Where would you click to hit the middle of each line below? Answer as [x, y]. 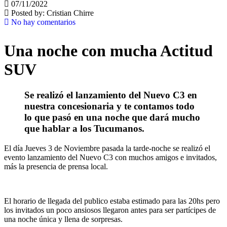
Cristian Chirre [70, 13]
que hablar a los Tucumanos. [84, 129]
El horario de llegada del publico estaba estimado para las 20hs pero [112, 201]
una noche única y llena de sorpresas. [63, 219]
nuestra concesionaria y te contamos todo [109, 106]
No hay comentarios [42, 22]
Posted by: [28, 13]
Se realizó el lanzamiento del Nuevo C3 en [111, 95]
